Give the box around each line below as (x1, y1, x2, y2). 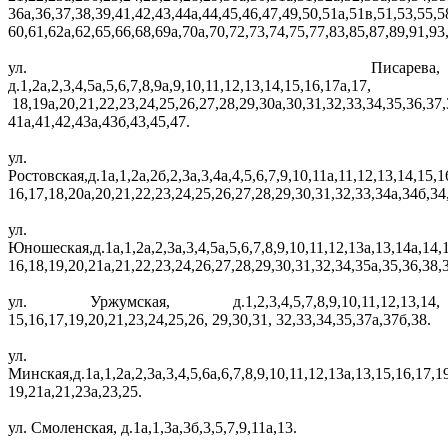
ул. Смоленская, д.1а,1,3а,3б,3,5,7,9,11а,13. (8, 419, 297, 437)
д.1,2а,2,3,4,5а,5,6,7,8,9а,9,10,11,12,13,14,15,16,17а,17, (8, 77, 371, 95)
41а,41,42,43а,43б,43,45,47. (8, 113, 194, 131)
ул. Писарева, (8, 59, 440, 77)
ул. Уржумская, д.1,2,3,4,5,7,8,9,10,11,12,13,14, (8, 293, 440, 311)
